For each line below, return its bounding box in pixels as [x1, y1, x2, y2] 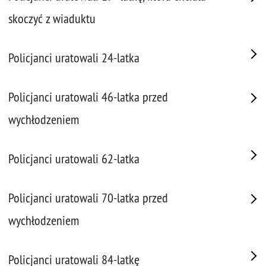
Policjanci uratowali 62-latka [8, 151, 140, 167]
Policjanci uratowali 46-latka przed [8, 89, 168, 105]
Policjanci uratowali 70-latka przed [8, 190, 168, 206]
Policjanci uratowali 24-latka [8, 50, 140, 66]
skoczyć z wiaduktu [8, 11, 96, 27]
